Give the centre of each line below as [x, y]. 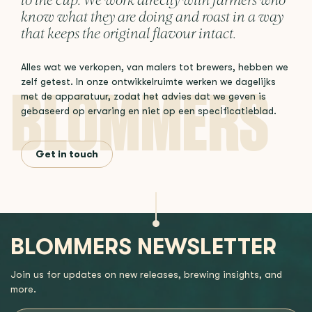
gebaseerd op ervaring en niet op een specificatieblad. [149, 111]
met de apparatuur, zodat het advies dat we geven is [143, 96]
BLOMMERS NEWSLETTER [143, 247]
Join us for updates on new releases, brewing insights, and [146, 274]
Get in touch [67, 154]
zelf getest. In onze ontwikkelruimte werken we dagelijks [148, 82]
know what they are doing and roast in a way [152, 18]
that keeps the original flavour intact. [128, 35]
